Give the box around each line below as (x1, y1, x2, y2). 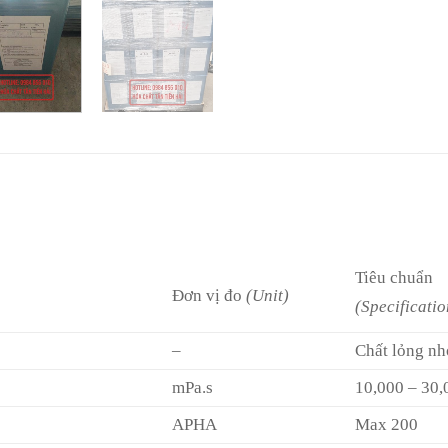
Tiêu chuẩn (355, 268, 434, 288)
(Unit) (246, 286, 290, 306)
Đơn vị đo (172, 286, 247, 306)
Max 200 (355, 415, 419, 435)
